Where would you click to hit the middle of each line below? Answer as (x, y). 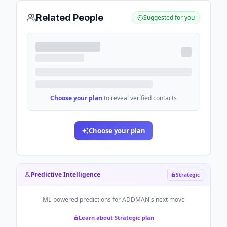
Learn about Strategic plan (116, 218)
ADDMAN (136, 199)
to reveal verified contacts (140, 98)
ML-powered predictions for (82, 199)
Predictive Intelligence (66, 175)
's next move (167, 199)
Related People (70, 17)
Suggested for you (169, 17)
